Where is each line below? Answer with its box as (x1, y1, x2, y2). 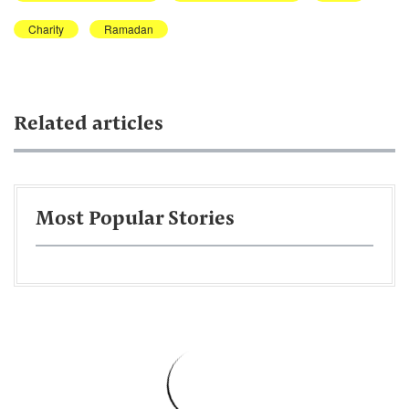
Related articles (14, 114, 163, 135)
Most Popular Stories (36, 209, 235, 230)
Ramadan (104, 20, 153, 37)
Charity (28, 20, 64, 37)
